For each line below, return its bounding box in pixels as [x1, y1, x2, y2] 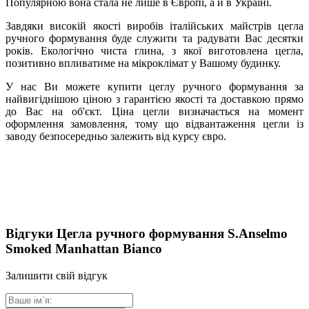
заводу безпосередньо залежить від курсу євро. [6, 130, 226, 143]
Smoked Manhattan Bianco [6, 241, 162, 256]
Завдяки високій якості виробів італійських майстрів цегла [6, 20, 303, 32]
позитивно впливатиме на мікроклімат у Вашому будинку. [6, 57, 281, 70]
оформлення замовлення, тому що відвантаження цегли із [6, 118, 303, 130]
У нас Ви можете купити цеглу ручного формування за [6, 81, 303, 93]
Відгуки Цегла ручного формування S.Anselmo [6, 226, 288, 241]
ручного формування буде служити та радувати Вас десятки [6, 32, 303, 45]
